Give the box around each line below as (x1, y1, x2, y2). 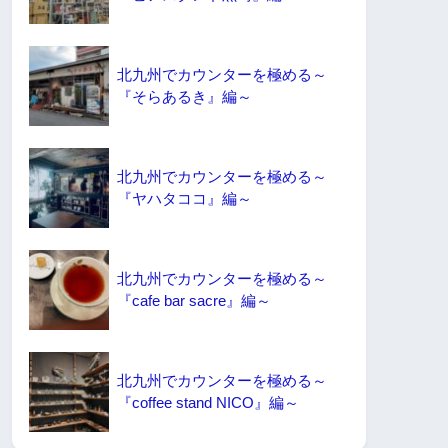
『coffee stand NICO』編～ (117, 394, 299, 412)
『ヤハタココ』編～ (117, 190, 252, 208)
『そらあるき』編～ (117, 88, 252, 106)
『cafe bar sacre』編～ (117, 292, 271, 310)
